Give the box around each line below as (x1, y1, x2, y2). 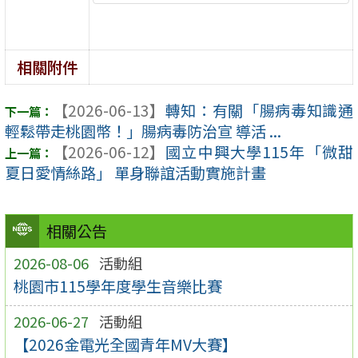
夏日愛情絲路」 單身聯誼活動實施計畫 (5, 161, 266, 185)
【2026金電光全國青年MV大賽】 (13, 333, 237, 356)
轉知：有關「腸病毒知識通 (165, 99, 353, 122)
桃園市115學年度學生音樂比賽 (13, 275, 222, 298)
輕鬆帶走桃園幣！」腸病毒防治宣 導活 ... (5, 120, 281, 143)
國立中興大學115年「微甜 (165, 141, 353, 164)
